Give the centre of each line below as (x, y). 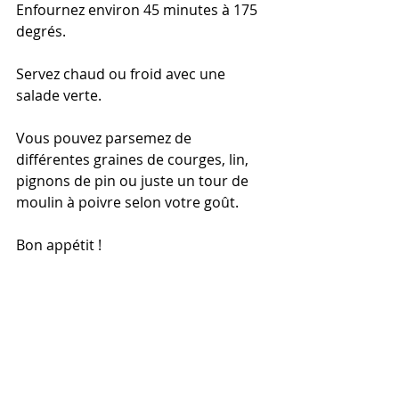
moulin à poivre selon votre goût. (127, 202)
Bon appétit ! (59, 245)
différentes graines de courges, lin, (134, 159)
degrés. (41, 31)
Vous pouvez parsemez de (106, 138)
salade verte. (59, 95)
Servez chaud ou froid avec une (122, 74)
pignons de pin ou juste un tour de (134, 181)
